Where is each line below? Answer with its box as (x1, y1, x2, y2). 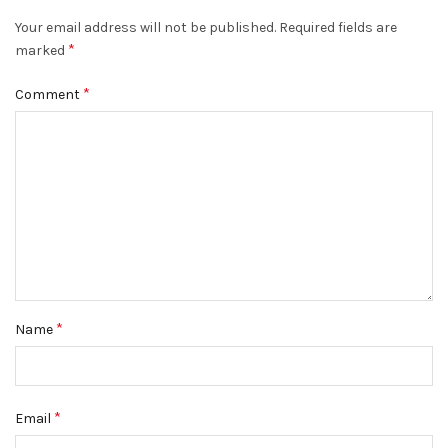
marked (15, 42, 68, 59)
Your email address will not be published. (15, 19, 276, 36)
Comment (15, 86, 83, 103)
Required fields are (279, 19, 397, 36)
